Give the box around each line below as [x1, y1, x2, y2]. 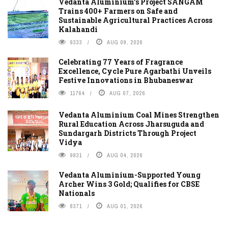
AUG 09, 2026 [107, 38, 143, 46]
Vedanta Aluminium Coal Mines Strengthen [59, 109, 219, 120]
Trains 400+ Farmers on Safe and [59, 6, 178, 16]
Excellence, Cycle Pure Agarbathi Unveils [59, 66, 211, 76]
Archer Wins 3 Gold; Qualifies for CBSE [59, 179, 199, 189]
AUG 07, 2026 [109, 89, 146, 97]
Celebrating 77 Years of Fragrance [59, 56, 183, 67]
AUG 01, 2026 [107, 202, 143, 210]
